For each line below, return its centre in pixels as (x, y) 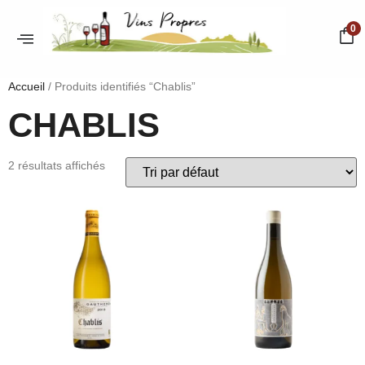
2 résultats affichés (57, 165)
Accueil (26, 86)
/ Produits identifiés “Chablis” (120, 86)
